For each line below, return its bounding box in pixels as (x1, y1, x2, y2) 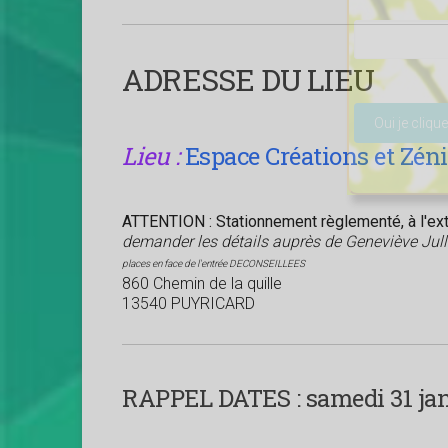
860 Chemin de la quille (122, 273, 282, 293)
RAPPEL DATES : (122, 381, 300, 414)
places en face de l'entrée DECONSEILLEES (122, 257, 305, 269)
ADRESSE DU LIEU (122, 59, 374, 99)
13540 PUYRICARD (122, 293, 255, 313)
